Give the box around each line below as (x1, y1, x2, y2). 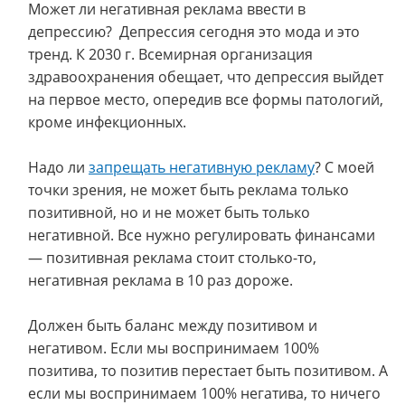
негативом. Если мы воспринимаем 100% (28, 338, 319, 358)
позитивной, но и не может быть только (28, 202, 310, 222)
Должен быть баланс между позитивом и (28, 316, 317, 335)
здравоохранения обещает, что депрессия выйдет (28, 67, 383, 87)
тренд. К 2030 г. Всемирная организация (28, 44, 313, 64)
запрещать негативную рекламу (89, 157, 315, 177)
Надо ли (28, 157, 89, 177)
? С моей (315, 157, 374, 177)
